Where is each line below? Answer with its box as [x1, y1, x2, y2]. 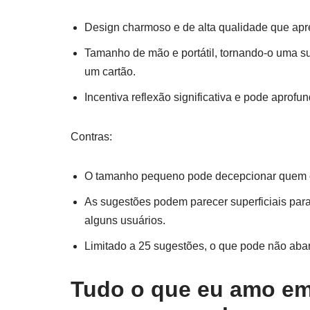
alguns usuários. [84, 215, 165, 227]
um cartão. [84, 66, 136, 78]
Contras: [71, 131, 112, 143]
